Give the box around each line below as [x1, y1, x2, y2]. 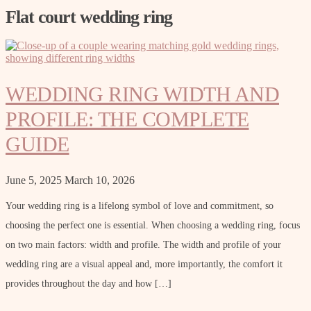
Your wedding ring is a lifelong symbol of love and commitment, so [6, 201, 274, 212]
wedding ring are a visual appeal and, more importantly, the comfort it [6, 259, 283, 270]
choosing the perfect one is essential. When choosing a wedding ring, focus [6, 220, 300, 231]
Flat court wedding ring [6, 7, 172, 27]
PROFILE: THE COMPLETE [6, 108, 249, 131]
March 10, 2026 [65, 174, 135, 187]
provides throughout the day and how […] [6, 278, 171, 289]
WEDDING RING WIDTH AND [6, 83, 279, 106]
